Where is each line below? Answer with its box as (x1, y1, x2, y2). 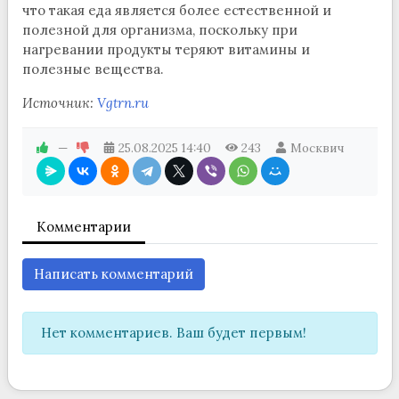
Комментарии (36, 217, 131, 235)
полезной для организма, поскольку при (21, 20, 297, 38)
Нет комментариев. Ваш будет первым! (40, 323, 306, 341)
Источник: (21, 94, 97, 111)
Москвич (290, 139, 345, 156)
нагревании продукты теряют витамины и (21, 40, 310, 58)
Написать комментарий (33, 265, 193, 282)
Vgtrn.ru (96, 94, 149, 111)
